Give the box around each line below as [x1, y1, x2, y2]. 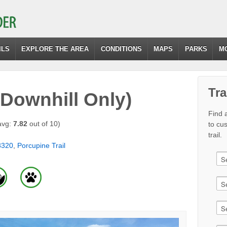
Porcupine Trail [17, 141, 65, 150]
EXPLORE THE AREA [21, 45, 89, 53]
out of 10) [27, 119, 60, 128]
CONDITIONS [100, 45, 142, 53]
